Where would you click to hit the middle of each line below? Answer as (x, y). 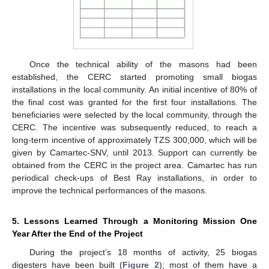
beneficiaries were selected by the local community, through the (134, 114)
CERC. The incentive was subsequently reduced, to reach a (134, 127)
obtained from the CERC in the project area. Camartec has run (134, 165)
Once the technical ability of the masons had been (143, 64)
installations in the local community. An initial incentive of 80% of (134, 89)
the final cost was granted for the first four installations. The (134, 102)
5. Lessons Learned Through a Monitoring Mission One (134, 221)
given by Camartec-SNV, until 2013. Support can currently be (134, 152)
